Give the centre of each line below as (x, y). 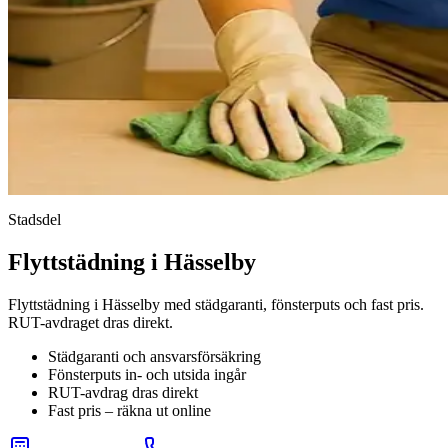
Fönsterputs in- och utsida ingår (147, 374)
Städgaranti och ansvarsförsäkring (154, 356)
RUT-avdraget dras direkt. (90, 322)
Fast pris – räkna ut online (129, 410)
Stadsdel (34, 219)
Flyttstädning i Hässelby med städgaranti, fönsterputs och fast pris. (216, 304)
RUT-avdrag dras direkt (123, 392)
